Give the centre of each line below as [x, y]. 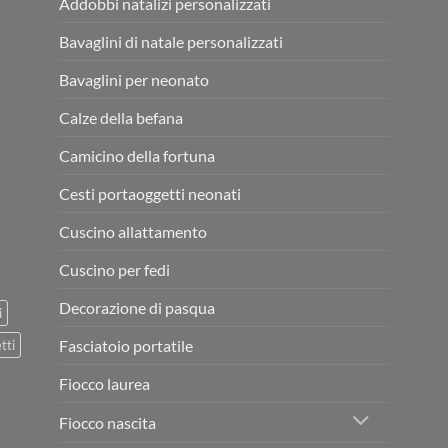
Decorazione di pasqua [137, 307]
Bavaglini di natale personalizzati [171, 41]
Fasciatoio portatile [126, 345]
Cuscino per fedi [114, 269]
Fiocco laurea [104, 383]
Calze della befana [121, 117]
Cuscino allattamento [133, 231]
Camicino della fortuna [137, 155]
